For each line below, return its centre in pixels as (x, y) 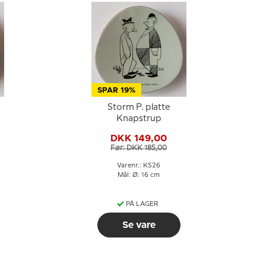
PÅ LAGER (142, 204)
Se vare (139, 225)
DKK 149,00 (139, 138)
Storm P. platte (139, 107)
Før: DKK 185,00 (139, 148)
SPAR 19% (116, 91)
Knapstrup (139, 119)
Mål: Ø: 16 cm (139, 175)
